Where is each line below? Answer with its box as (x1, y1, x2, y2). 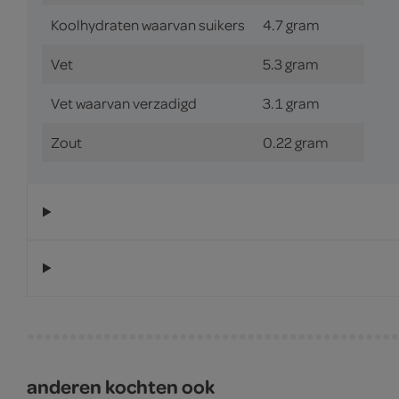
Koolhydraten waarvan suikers (51, 14, 245, 34)
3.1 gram (263, 93, 320, 112)
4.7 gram (263, 14, 320, 34)
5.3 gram (263, 53, 319, 73)
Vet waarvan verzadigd (51, 93, 197, 112)
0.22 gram (263, 132, 329, 151)
